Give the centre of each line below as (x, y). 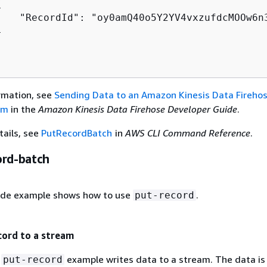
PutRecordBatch (76, 133)
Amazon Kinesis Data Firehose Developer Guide (137, 109)
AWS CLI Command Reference (188, 133)
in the (23, 109)
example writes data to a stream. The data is (164, 259)
